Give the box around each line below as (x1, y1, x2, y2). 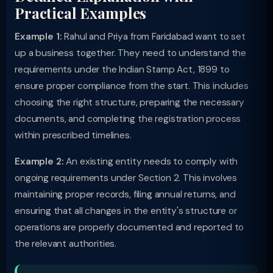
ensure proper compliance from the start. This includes (15, 80, 249, 92)
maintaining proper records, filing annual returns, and (15, 188, 236, 200)
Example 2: (15, 155, 64, 168)
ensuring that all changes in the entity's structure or (15, 205, 237, 217)
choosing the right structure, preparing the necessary (15, 96, 244, 108)
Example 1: (15, 30, 62, 43)
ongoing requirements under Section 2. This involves (15, 172, 238, 184)
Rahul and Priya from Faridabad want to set (62, 30, 246, 43)
